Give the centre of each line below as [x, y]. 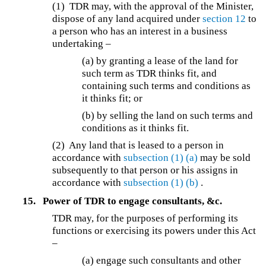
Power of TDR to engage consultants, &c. [132, 201]
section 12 [224, 18]
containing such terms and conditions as [167, 85]
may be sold [224, 157]
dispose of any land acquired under [128, 18]
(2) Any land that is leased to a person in [138, 145]
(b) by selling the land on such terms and [168, 115]
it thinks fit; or [113, 98]
